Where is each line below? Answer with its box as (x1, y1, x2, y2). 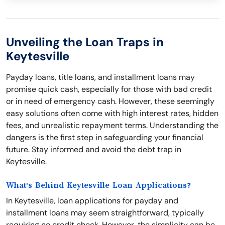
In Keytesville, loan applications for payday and (6, 195, 178, 206)
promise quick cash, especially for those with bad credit (6, 84, 212, 94)
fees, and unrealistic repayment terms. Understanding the (6, 120, 218, 131)
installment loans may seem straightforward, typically (6, 207, 204, 218)
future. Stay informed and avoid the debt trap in (6, 144, 181, 155)
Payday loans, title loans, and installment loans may (6, 72, 195, 82)
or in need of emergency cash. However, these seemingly (6, 96, 214, 106)
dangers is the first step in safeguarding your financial (6, 132, 203, 143)
